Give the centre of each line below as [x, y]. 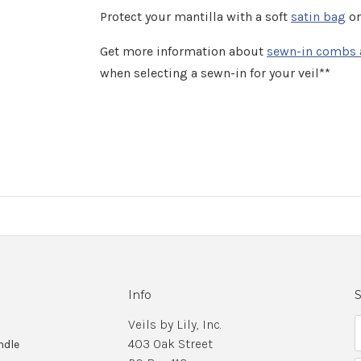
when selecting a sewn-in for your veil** [215, 73]
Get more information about [183, 51]
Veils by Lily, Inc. [175, 324]
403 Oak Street [171, 344]
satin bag [318, 17]
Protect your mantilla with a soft [195, 17]
